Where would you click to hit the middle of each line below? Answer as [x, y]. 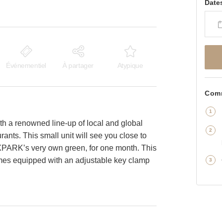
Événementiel [26, 66]
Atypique [130, 66]
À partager [78, 66]
